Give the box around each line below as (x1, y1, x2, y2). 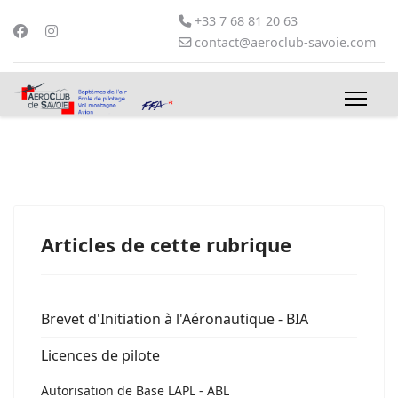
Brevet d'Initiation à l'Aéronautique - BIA (41, 309, 308, 329)
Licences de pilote (41, 346, 160, 365)
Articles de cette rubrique (41, 231, 291, 258)
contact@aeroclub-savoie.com (195, 34, 376, 51)
